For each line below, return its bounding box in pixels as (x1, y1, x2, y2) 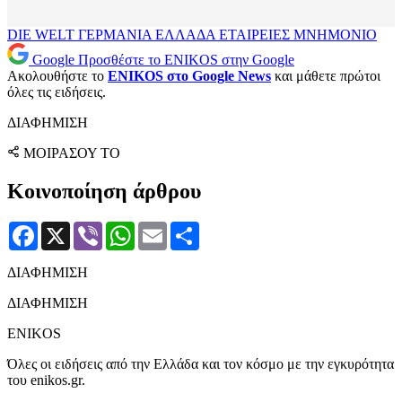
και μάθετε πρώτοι (271, 68, 380, 84)
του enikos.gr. (7, 371, 85, 388)
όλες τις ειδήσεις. (7, 84, 106, 100)
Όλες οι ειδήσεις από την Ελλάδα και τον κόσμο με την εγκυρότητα (7, 355, 394, 371)
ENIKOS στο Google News (108, 68, 271, 84)
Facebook (38, 220, 93, 236)
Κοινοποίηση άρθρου (7, 179, 201, 204)
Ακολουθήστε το (7, 68, 108, 84)
